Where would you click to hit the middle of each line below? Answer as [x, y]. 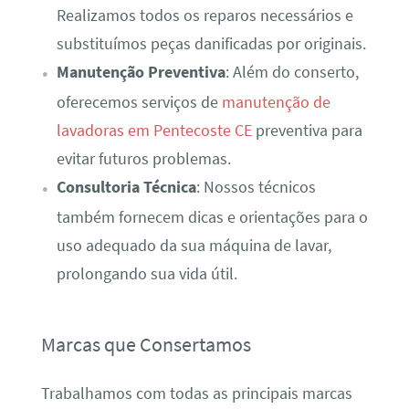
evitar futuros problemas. [143, 158]
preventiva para [307, 130]
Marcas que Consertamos [146, 344]
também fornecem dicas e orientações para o [212, 217]
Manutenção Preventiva [141, 72]
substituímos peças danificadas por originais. [211, 43]
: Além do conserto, [292, 72]
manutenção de [276, 102]
